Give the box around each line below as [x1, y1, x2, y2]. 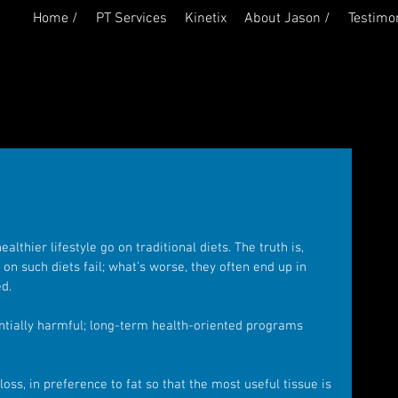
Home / [33, 10, 78, 28]
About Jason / [244, 10, 330, 28]
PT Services [96, 10, 167, 28]
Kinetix [185, 10, 227, 28]
